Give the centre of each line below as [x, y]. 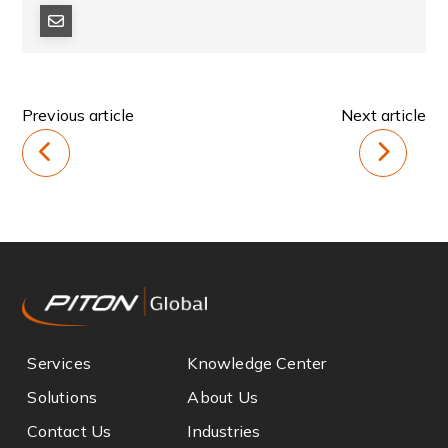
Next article [383, 114]
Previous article [78, 114]
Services [59, 363]
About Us [223, 397]
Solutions [62, 397]
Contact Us [69, 431]
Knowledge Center [257, 363]
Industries [224, 431]
